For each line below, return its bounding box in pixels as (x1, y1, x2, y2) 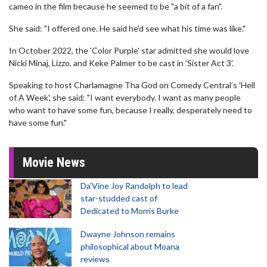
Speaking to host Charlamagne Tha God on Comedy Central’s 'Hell (9, 80, 255, 90)
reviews (80, 254, 110, 264)
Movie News (23, 155, 85, 170)
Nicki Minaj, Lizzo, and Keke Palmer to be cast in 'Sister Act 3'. (9, 58, 234, 68)
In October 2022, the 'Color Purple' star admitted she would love (9, 45, 249, 55)
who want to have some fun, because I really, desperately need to (9, 105, 252, 115)
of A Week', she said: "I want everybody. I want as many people (9, 92, 241, 103)
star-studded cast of (80, 193, 157, 203)
